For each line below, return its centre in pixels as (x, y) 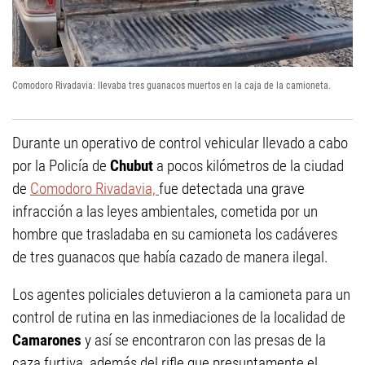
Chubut (133, 166)
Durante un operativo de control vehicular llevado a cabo (180, 143)
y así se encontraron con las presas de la (205, 341)
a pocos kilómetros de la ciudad (250, 166)
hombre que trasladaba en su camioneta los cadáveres (175, 235)
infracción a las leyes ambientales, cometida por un (165, 212)
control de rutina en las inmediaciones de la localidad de (179, 318)
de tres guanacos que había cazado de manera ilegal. (170, 257)
